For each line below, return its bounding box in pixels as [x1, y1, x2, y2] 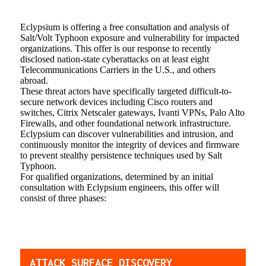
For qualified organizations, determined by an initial [20, 171, 213, 182]
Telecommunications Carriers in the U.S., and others [20, 64, 216, 75]
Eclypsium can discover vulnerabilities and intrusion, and [20, 128, 233, 139]
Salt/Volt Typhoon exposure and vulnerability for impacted [20, 32, 239, 43]
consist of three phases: [20, 192, 106, 203]
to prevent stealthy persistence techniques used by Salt [20, 150, 222, 160]
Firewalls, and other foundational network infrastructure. [20, 118, 231, 128]
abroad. [20, 75, 50, 85]
